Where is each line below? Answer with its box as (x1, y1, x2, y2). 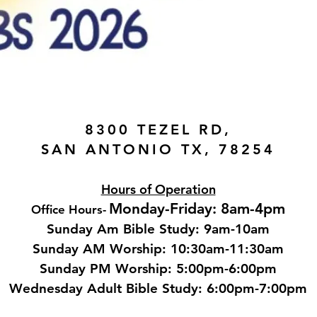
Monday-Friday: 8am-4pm (109, 200, 285, 217)
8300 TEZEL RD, (85, 121, 231, 138)
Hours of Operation (100, 181, 216, 197)
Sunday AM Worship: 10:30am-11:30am (33, 241, 284, 257)
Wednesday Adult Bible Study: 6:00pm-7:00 (9, 280, 287, 296)
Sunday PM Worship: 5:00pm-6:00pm (40, 260, 277, 277)
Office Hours (31, 202, 103, 217)
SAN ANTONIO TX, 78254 (41, 141, 275, 158)
